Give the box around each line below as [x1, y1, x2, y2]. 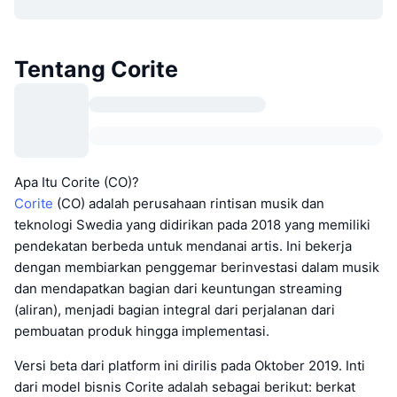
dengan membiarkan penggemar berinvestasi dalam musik [14, 259, 379, 276]
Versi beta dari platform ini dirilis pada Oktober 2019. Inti [14, 357, 365, 375]
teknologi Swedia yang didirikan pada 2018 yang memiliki [14, 216, 370, 234]
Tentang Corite [14, 56, 178, 83]
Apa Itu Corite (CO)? [14, 174, 139, 191]
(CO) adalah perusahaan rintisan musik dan [53, 195, 324, 213]
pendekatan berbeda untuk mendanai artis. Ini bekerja [14, 237, 352, 255]
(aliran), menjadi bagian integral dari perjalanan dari [14, 301, 335, 319]
